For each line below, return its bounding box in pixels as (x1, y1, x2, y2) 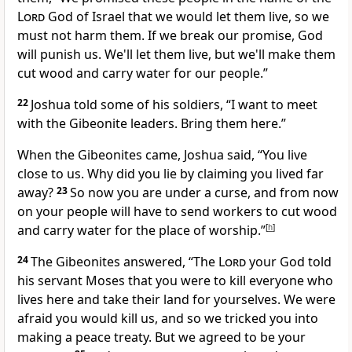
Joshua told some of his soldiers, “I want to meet (31, 96, 317, 114)
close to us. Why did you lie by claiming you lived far (17, 165, 324, 183)
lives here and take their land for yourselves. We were (17, 291, 335, 309)
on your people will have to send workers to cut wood (17, 203, 337, 221)
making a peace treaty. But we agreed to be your (17, 328, 306, 346)
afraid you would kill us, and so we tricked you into (17, 310, 318, 328)
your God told (246, 253, 332, 271)
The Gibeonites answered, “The (31, 253, 218, 271)
